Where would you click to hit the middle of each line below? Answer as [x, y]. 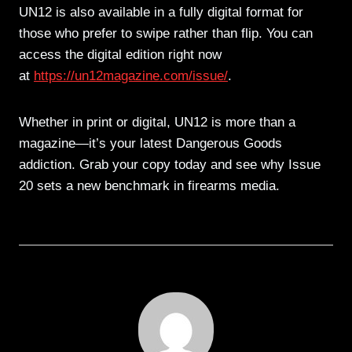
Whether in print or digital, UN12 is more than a [157, 122]
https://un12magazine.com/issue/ [131, 75]
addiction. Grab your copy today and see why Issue [170, 164]
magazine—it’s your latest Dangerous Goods [150, 143]
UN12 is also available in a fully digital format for [161, 12]
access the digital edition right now [120, 54]
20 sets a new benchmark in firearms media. [149, 185]
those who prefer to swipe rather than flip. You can [166, 33]
